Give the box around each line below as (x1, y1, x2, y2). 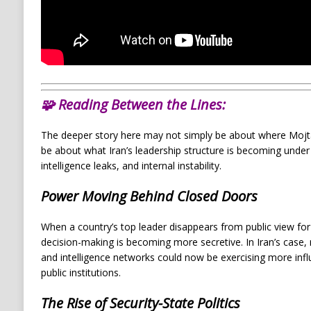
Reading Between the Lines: (58, 95, 226, 115)
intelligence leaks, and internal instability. (40, 159, 221, 173)
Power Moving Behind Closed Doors (40, 187, 258, 206)
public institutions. (40, 266, 121, 280)
